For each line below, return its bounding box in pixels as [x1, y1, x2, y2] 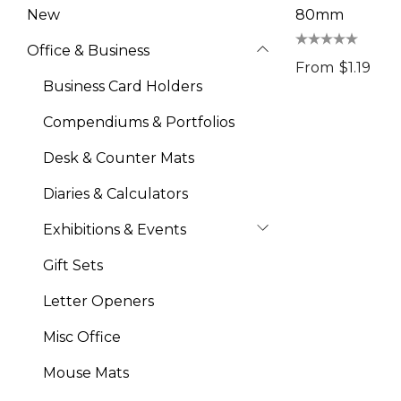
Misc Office [43, 328, 121, 346]
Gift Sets [43, 257, 103, 274]
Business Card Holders [43, 78, 202, 95]
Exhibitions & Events [43, 221, 186, 238]
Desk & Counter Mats [43, 149, 194, 166]
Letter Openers [43, 293, 154, 310]
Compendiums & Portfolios [43, 114, 235, 131]
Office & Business [27, 42, 149, 59]
